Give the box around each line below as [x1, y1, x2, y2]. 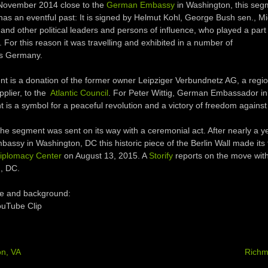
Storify [148, 151, 173, 160]
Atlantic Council [50, 88, 108, 98]
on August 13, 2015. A [63, 151, 149, 160]
